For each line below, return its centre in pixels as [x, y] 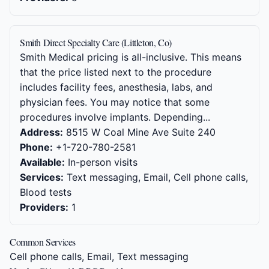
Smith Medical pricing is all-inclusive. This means [131, 57]
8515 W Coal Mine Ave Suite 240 [139, 132]
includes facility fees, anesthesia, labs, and [116, 87]
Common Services [43, 242]
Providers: [44, 207]
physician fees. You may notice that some [115, 102]
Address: [41, 132]
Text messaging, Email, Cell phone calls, [156, 177]
